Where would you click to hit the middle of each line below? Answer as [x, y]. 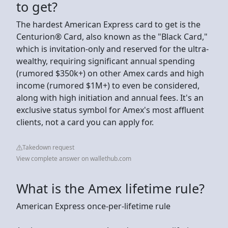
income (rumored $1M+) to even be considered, [108, 85]
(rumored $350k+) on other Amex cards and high [110, 73]
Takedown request [48, 147]
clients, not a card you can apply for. [85, 122]
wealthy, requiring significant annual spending [106, 61]
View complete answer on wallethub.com [74, 158]
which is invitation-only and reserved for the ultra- [112, 49]
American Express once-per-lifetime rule [93, 206]
